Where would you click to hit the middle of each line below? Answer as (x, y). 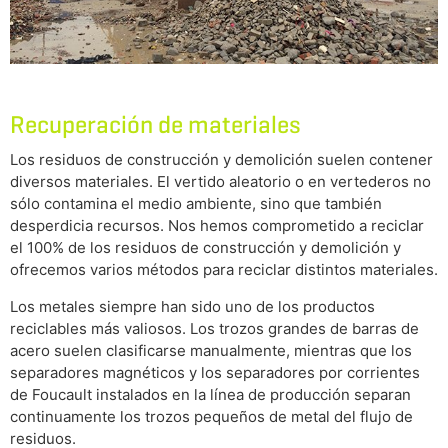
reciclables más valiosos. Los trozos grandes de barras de (214, 329)
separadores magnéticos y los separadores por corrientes (215, 373)
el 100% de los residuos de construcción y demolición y (205, 248)
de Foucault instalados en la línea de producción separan (210, 395)
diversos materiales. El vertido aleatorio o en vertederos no (220, 182)
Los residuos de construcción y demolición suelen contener (221, 160)
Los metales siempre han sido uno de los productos (192, 307)
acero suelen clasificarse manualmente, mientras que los (211, 351)
